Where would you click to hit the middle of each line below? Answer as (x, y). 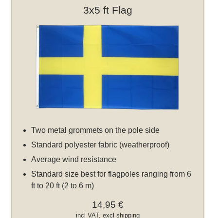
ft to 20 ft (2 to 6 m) (63, 185)
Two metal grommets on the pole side (96, 130)
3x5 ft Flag (108, 10)
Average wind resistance (74, 159)
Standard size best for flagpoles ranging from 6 (111, 174)
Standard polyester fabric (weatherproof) (100, 145)
